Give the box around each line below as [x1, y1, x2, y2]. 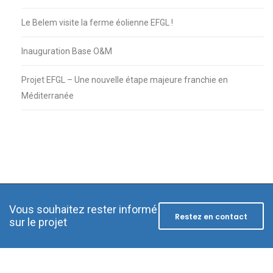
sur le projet [9, 216, 67, 229]
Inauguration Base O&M [21, 46, 112, 56]
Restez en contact [175, 211, 247, 222]
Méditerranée [21, 90, 74, 101]
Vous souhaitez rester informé [9, 203, 157, 216]
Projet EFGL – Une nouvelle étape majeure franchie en [21, 74, 228, 85]
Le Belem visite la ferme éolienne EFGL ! [21, 17, 173, 27]
